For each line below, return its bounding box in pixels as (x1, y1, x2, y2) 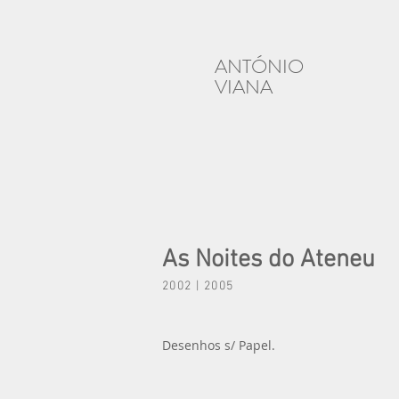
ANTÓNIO (215, 53, 304, 80)
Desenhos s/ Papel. (162, 337, 275, 354)
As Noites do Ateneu (162, 245, 375, 275)
